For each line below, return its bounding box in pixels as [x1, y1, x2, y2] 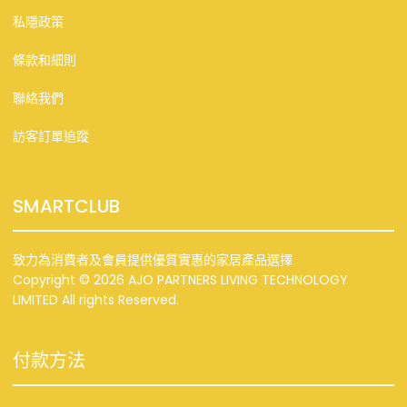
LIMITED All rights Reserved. [13, 290, 179, 309]
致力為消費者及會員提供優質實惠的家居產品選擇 [13, 250, 293, 269]
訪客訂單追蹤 [13, 126, 89, 145]
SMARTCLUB [13, 193, 120, 219]
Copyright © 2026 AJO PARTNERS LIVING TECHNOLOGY [13, 270, 348, 289]
